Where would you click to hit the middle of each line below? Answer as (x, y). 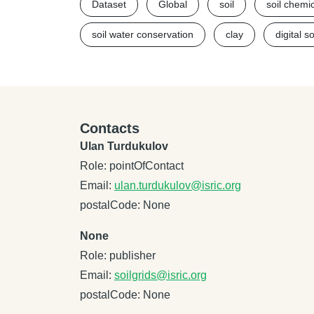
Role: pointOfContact (132, 166)
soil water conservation (143, 34)
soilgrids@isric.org (161, 275)
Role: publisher (118, 255)
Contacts (110, 128)
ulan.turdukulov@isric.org (178, 185)
